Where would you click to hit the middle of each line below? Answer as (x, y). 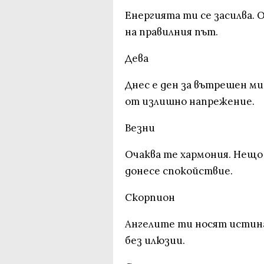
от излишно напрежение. (190, 101)
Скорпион (150, 197)
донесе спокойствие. (179, 171)
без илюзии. (155, 240)
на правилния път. (171, 32)
